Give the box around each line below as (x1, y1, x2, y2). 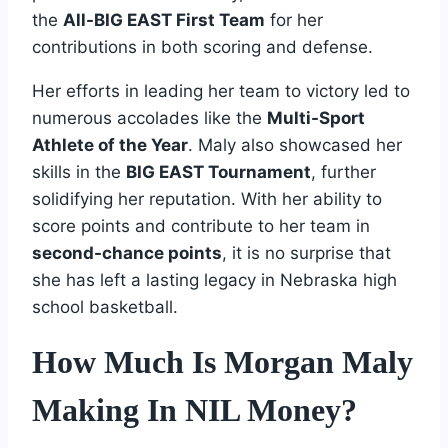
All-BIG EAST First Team (63, 9, 265, 30)
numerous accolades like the (32, 107, 267, 128)
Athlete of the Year (32, 134, 188, 155)
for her (265, 9, 323, 30)
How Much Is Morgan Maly (32, 343, 413, 380)
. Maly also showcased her (188, 134, 402, 155)
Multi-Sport (267, 107, 365, 128)
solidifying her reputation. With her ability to (32, 188, 382, 209)
